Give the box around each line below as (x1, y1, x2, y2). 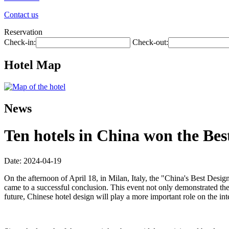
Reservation (4, 28, 42, 36)
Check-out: (132, 38, 168, 47)
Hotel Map (4, 58, 61, 72)
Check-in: (4, 38, 36, 47)
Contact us (4, 10, 38, 19)
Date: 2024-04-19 (4, 156, 61, 165)
